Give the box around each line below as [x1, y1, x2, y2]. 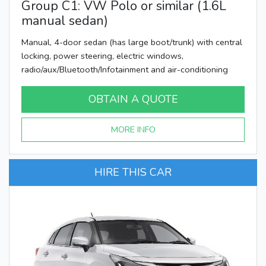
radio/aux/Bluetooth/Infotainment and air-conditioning [21, 63, 228, 75]
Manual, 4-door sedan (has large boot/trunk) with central [21, 36, 242, 48]
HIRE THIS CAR [94, 164, 172, 179]
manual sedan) [21, 11, 108, 30]
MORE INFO [110, 123, 156, 135]
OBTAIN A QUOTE [88, 91, 178, 106]
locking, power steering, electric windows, [21, 49, 183, 62]
